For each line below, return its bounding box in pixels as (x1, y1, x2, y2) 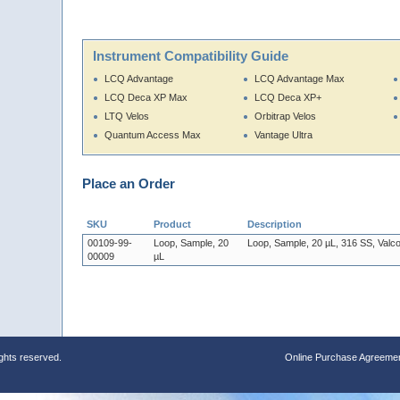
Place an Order (82, 176, 175, 192)
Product (154, 219, 191, 230)
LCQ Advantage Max (254, 73, 345, 85)
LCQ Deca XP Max (104, 92, 187, 104)
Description (247, 219, 302, 230)
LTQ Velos (104, 111, 149, 122)
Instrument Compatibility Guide (93, 48, 288, 64)
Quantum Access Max (104, 129, 201, 141)
